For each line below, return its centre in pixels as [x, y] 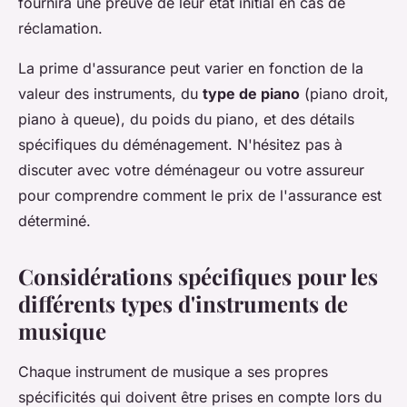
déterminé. [55, 220]
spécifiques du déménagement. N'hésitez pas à [180, 144]
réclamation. [60, 28]
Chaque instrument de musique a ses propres [173, 371]
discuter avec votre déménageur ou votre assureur [191, 169]
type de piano [251, 93]
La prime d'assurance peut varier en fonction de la [191, 68]
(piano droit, [344, 93]
